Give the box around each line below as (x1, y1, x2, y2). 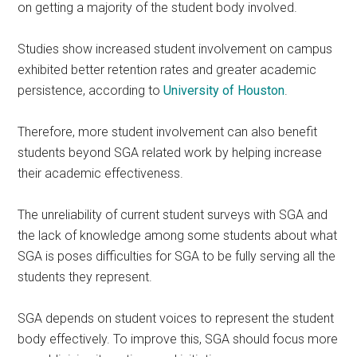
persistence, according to (18, 82, 164, 98)
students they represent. (18, 269, 153, 284)
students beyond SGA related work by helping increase (18, 144, 323, 160)
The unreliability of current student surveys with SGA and (18, 206, 328, 222)
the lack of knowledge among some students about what (18, 227, 338, 243)
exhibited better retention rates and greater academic (18, 61, 317, 77)
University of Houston (163, 82, 285, 98)
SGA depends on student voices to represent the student (18, 310, 335, 326)
